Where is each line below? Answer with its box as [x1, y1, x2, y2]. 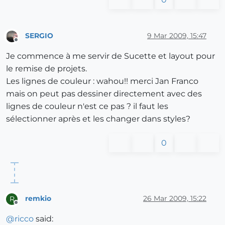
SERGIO [25, 31, 53, 40]
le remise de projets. [6, 63, 87, 73]
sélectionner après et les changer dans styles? [6, 114, 190, 124]
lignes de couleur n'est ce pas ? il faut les [6, 101, 168, 111]
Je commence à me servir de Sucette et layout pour [6, 51, 215, 61]
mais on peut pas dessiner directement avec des [6, 88, 202, 98]
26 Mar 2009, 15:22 [143, 194, 206, 203]
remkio [25, 194, 51, 203]
